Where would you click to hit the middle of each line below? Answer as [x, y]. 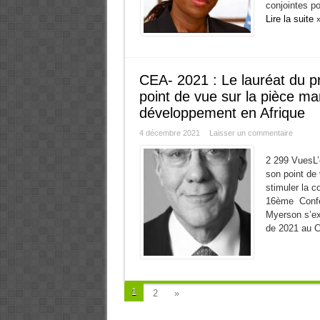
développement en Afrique [222, 113]
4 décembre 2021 [169, 133]
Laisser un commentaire [251, 133]
